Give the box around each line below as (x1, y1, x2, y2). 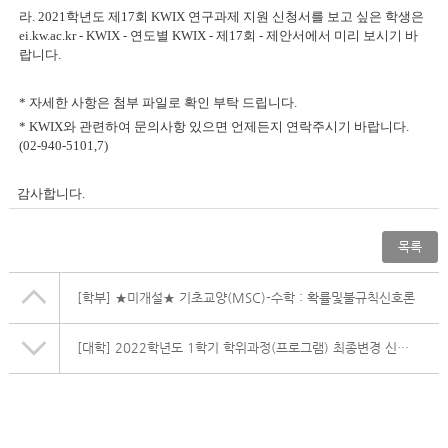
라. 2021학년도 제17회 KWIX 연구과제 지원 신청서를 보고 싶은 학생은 (18, 9, 424, 24)
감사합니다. (13, 186, 91, 201)
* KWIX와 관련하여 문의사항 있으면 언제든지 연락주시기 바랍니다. (18, 119, 409, 134)
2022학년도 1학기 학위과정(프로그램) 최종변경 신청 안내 (114, 340, 397, 355)
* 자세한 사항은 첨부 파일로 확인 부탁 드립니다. (18, 95, 300, 110)
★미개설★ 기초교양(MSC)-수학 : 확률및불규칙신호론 (114, 290, 415, 305)
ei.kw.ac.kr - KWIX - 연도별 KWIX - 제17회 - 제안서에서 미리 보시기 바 (18, 28, 418, 43)
